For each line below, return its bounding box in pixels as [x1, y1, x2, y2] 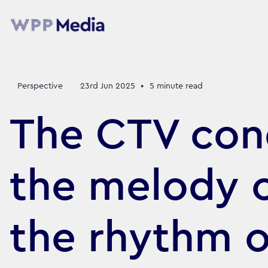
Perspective [17, 82, 63, 90]
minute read [156, 82, 203, 90]
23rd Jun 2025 [80, 82, 135, 90]
